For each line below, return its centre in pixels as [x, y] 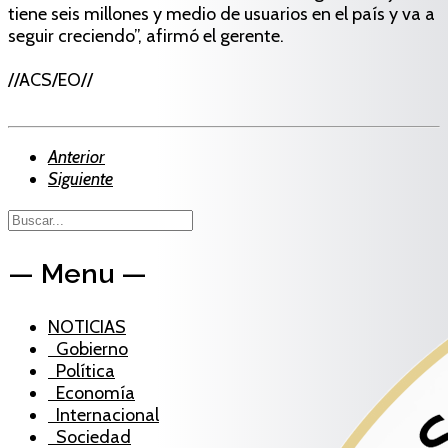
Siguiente [80, 178]
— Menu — [77, 273]
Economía [91, 392]
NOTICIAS [87, 326]
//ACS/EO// [50, 79]
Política [81, 370]
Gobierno [88, 348]
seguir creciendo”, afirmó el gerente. [146, 35]
